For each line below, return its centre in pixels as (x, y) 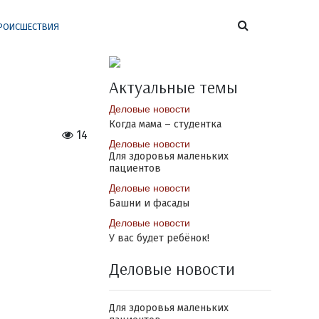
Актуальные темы (173, 87)
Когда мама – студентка (165, 124)
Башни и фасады (149, 203)
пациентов (135, 168)
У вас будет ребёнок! (159, 238)
